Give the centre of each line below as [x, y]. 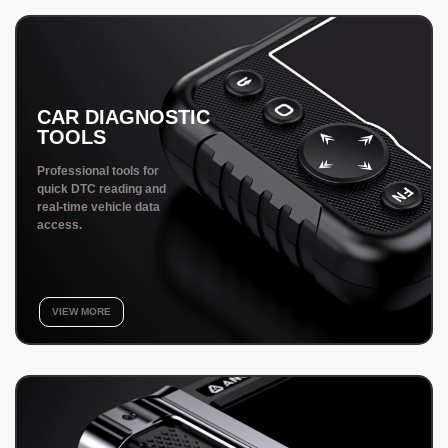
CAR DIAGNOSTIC [123, 117]
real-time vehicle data [98, 207]
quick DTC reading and [101, 189]
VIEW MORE [81, 312]
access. [59, 225]
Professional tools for [98, 171]
